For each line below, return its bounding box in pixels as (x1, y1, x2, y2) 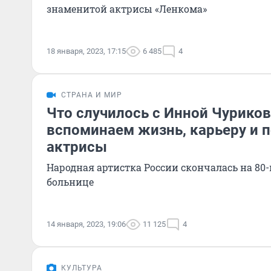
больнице (47, 175, 94, 188)
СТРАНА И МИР (61, 91, 122, 99)
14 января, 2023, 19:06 (47, 220, 126, 229)
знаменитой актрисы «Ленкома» (47, 2, 207, 15)
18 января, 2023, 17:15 (47, 47, 126, 56)
